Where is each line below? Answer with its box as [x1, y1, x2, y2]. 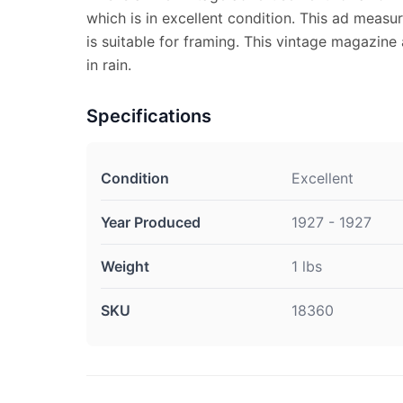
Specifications [86, 105, 211, 127]
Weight [101, 257, 149, 275]
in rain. [86, 56, 131, 74]
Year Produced [101, 213, 201, 231]
